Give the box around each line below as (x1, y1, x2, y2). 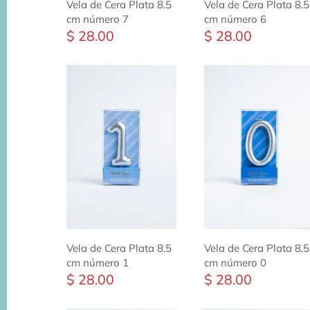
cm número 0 (203, 256, 266, 270)
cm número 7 (66, 12, 129, 26)
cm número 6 (203, 12, 266, 26)
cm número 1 (66, 256, 129, 270)
